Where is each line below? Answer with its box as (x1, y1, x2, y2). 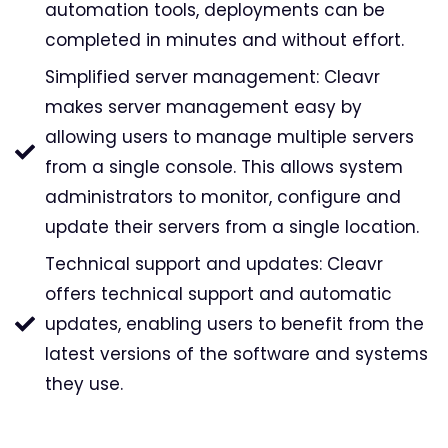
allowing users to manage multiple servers (45, 125, 414, 150)
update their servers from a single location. (45, 215, 419, 240)
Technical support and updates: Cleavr (45, 252, 383, 277)
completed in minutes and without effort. (45, 28, 404, 53)
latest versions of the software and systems (45, 342, 428, 367)
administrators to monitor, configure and (45, 185, 401, 210)
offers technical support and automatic (45, 282, 392, 307)
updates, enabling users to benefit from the (45, 312, 424, 337)
